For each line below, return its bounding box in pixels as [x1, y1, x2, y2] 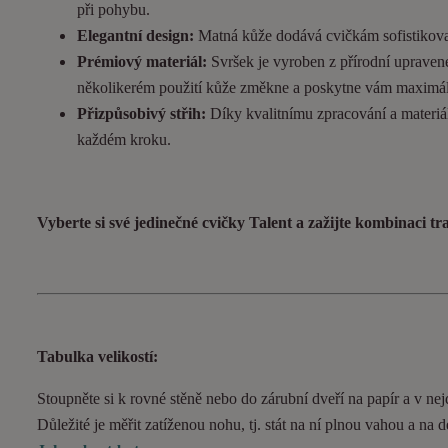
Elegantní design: [77, 27, 194, 45]
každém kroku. [77, 131, 171, 149]
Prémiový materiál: [77, 53, 207, 71]
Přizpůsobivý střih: [77, 105, 206, 123]
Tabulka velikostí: [37, 348, 158, 366]
